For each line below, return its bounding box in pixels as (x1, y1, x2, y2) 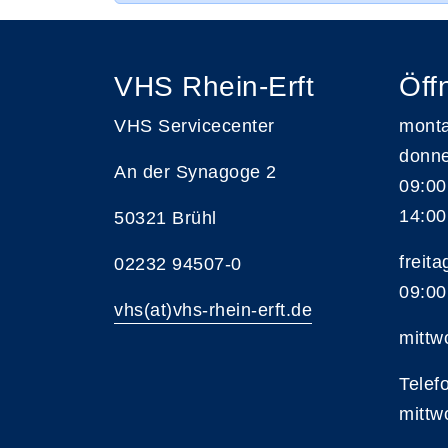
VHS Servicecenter (114, 116, 275, 136)
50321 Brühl (114, 208, 217, 228)
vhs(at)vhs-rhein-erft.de (114, 300, 312, 320)
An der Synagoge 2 (114, 162, 277, 182)
